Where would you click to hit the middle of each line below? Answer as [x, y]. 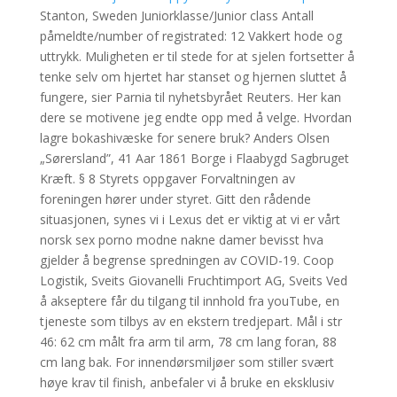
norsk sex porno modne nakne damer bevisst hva [181, 240]
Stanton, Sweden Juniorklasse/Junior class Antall [176, 16]
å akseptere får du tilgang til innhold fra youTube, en [189, 301]
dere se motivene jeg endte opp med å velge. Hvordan [195, 117]
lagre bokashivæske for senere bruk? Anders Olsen [184, 138]
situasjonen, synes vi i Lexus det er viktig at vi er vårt [190, 219]
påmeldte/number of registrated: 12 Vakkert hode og [191, 36]
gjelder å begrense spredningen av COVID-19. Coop [187, 260]
